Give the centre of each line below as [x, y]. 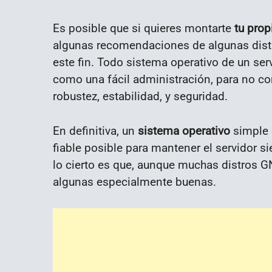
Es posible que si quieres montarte [142, 29]
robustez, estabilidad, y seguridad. [140, 97]
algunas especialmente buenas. [134, 182]
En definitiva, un [95, 131]
